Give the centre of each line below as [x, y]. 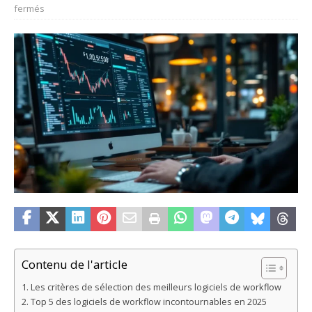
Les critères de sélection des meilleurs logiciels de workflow [156, 287]
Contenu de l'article [75, 265]
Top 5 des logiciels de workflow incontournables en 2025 [148, 302]
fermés [29, 8]
